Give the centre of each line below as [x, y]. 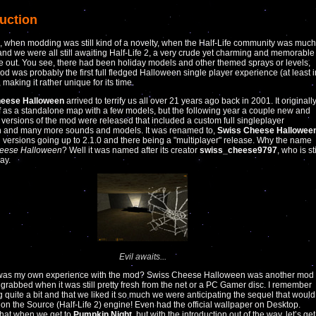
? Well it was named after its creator [131, 151]
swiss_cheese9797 [238, 151]
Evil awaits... [142, 257]
